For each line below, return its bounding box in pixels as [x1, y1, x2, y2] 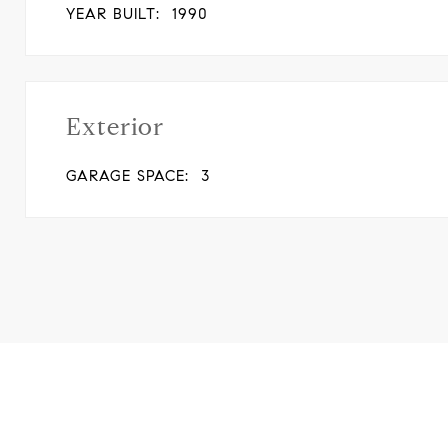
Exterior [66, 112, 164, 142]
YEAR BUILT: [66, 5, 160, 23]
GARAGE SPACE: [66, 167, 189, 185]
